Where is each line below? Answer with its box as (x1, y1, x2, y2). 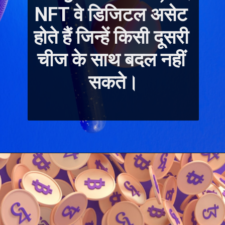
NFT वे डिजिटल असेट (35, 3, 188, 26)
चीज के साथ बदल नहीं (37, 48, 185, 71)
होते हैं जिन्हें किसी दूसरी (33, 26, 189, 48)
